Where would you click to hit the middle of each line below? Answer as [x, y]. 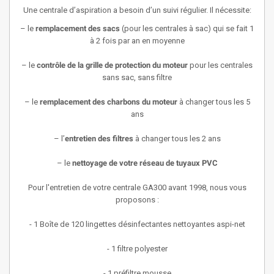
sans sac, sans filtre [137, 77]
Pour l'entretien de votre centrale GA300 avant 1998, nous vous [137, 187]
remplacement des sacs [78, 28]
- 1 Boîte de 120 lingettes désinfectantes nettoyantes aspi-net [137, 224]
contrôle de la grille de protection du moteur [112, 65]
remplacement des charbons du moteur [108, 102]
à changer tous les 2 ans [178, 139]
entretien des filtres [100, 139]
